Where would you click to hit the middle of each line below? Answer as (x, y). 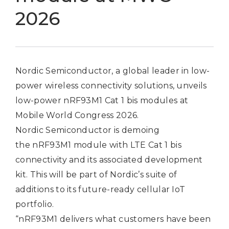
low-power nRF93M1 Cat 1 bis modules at (102, 100)
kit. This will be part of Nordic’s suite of (96, 175)
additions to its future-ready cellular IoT (100, 189)
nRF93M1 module (70, 145)
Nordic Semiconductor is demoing (87, 130)
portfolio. (36, 204)
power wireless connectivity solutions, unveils (111, 86)
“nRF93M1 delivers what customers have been (113, 219)
